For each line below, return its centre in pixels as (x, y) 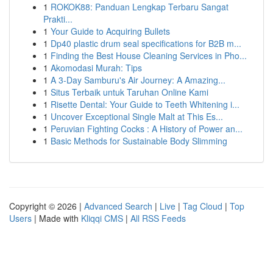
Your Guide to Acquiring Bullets (110, 31)
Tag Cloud (203, 206)
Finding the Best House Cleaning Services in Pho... (149, 55)
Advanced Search (118, 206)
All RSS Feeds (158, 218)
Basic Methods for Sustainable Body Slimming (139, 141)
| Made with (56, 218)
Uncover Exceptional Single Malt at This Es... (137, 116)
